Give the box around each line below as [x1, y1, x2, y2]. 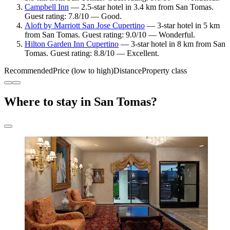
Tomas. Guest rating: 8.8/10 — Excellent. [25, 49, 159, 58]
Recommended [4, 66, 53, 75]
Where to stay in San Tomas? [4, 95, 157, 109]
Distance [113, 66, 142, 75]
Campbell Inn [25, 3, 69, 12]
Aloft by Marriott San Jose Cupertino [25, 21, 145, 30]
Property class [142, 66, 187, 75]
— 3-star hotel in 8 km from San [119, 40, 225, 49]
